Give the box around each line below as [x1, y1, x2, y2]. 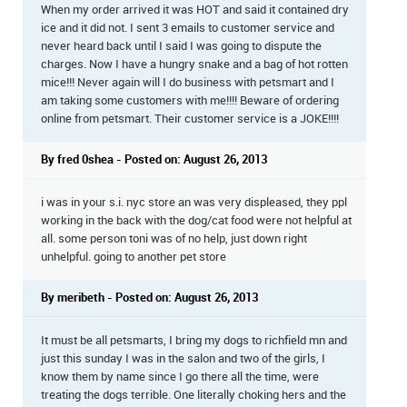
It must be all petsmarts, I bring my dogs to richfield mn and [41, 334, 347, 348]
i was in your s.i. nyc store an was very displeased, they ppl [41, 196, 347, 210]
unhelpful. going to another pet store [41, 251, 226, 264]
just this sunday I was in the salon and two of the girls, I [41, 352, 325, 366]
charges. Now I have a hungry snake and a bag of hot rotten [41, 58, 348, 72]
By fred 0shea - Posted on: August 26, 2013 [41, 154, 267, 167]
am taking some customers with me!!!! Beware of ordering [41, 94, 339, 108]
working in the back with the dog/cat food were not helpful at [41, 214, 352, 228]
